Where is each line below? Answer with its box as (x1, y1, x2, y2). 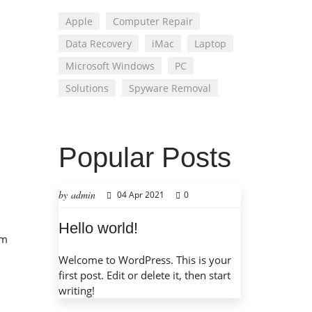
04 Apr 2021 (116, 189, 164, 201)
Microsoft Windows (65, 59, 155, 73)
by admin (58, 188, 95, 202)
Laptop (194, 37, 226, 51)
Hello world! (58, 219, 138, 237)
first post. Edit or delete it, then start (58, 268, 231, 283)
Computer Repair (112, 15, 193, 29)
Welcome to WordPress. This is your (58, 253, 231, 267)
